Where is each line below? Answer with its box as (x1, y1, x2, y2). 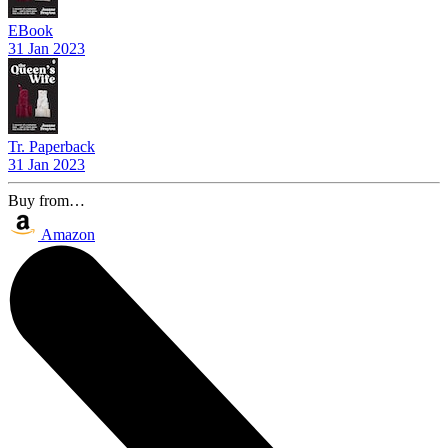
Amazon (41, 225, 95, 243)
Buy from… (8, 191, 85, 209)
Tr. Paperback (8, 137, 95, 155)
